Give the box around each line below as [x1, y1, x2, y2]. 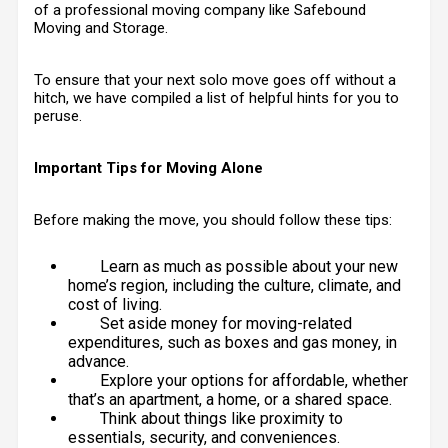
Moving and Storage [34, 19, 165, 37]
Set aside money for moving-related [100, 314, 352, 333]
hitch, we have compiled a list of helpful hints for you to [34, 89, 399, 107]
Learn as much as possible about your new [100, 257, 398, 276]
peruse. [34, 107, 82, 125]
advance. [68, 352, 129, 371]
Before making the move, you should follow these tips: [34, 211, 392, 229]
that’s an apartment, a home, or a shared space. [68, 390, 392, 409]
